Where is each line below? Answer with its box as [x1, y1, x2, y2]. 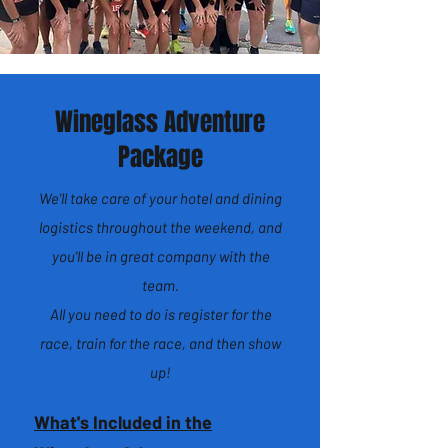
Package [117, 139, 203, 175]
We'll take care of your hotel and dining [39, 189, 282, 207]
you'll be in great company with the [51, 247, 270, 265]
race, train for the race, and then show [40, 334, 281, 352]
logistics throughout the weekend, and [39, 218, 282, 236]
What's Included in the [34, 411, 212, 433]
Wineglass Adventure [55, 104, 265, 140]
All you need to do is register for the [49, 305, 272, 323]
